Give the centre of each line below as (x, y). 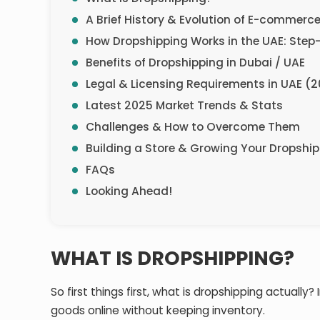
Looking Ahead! (129, 191)
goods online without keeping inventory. (160, 310)
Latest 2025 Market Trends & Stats (185, 105)
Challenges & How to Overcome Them (193, 126)
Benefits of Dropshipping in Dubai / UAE (196, 62)
